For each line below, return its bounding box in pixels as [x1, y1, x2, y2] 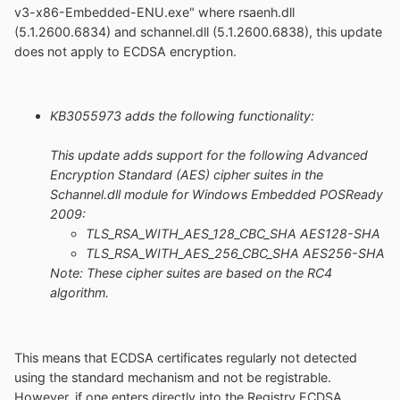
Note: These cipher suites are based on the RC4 [50, 265, 332, 281]
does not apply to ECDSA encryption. [14, 43, 237, 59]
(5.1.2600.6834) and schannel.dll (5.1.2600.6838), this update [14, 23, 382, 39]
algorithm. [50, 285, 109, 301]
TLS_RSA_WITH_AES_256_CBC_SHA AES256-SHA [86, 246, 385, 262]
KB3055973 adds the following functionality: [50, 108, 318, 124]
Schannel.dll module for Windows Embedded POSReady [50, 187, 383, 203]
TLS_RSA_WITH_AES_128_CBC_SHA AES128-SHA [86, 226, 380, 242]
